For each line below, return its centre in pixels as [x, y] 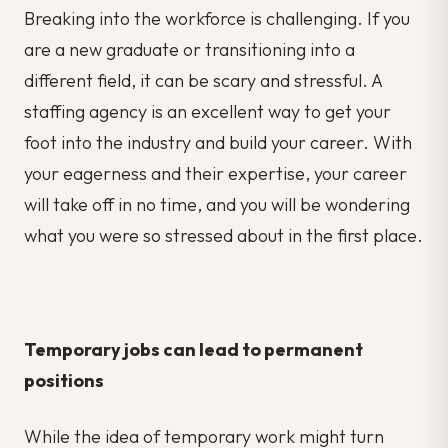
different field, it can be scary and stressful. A [203, 81]
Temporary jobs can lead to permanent [193, 349]
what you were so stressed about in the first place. [223, 236]
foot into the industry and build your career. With [218, 143]
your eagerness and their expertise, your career [215, 174]
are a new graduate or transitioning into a [189, 50]
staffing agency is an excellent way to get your [207, 112]
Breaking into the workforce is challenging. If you [217, 19]
